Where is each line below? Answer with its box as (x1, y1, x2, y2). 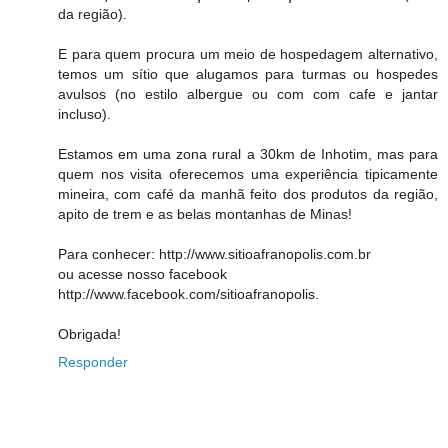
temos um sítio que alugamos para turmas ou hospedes (58, 66, 438, 83)
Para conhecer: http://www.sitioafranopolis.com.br (58, 246, 371, 263)
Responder (58, 354, 128, 371)
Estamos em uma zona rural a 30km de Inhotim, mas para (58, 146, 438, 163)
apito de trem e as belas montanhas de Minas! (58, 206, 352, 223)
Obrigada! (58, 326, 121, 343)
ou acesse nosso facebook (58, 266, 227, 283)
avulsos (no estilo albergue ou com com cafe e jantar (58, 86, 438, 103)
